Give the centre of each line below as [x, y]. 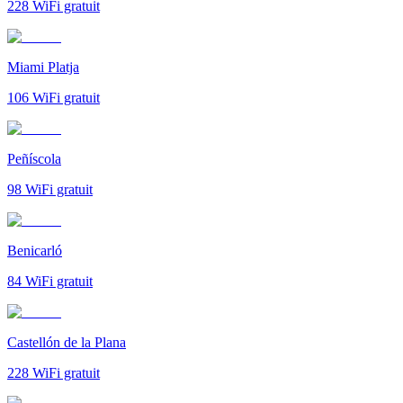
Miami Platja [43, 67]
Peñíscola [34, 158]
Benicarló [35, 250]
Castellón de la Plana [67, 342]
